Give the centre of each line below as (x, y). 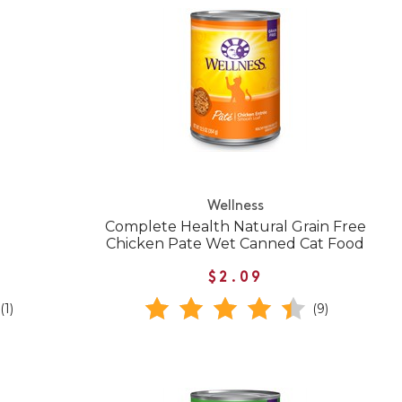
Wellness (235, 206)
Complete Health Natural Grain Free (235, 226)
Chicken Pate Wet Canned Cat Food (236, 243)
